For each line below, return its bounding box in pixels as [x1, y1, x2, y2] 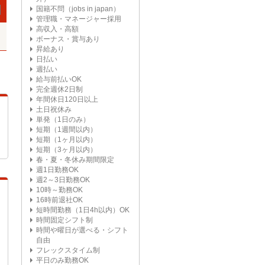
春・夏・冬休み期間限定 [36, 156, 114, 164]
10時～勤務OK [36, 186, 83, 194]
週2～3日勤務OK [36, 176, 90, 184]
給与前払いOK [36, 75, 82, 83]
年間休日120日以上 [36, 95, 98, 104]
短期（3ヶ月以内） [36, 146, 97, 154]
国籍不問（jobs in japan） [36, 5, 120, 13]
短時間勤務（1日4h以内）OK [36, 206, 130, 214]
